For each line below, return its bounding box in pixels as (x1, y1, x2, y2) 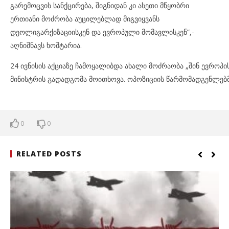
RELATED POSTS (16, 149, 82, 158)
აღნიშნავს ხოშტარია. (10, 40, 82, 50)
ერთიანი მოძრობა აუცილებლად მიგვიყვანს (10, 14, 159, 24)
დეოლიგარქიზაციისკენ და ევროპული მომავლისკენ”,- (10, 27, 194, 37)
